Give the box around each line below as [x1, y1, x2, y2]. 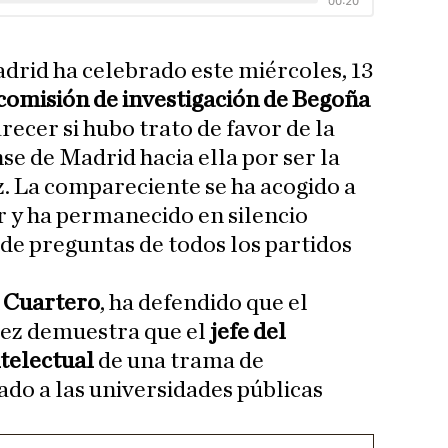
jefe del [206, 320, 286, 345]
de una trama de [98, 349, 264, 374]
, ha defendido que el [100, 291, 308, 316]
